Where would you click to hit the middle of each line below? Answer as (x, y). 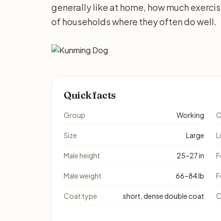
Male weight (83, 176)
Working (190, 115)
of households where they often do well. (134, 21)
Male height (82, 155)
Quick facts (90, 95)
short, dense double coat (164, 196)
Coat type (80, 196)
